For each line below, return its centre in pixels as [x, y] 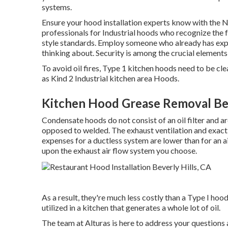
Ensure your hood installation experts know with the [132, 22]
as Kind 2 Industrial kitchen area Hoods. [110, 78]
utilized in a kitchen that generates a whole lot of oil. [131, 207]
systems [56, 7]
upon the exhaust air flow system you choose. [119, 150]
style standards [68, 42]
